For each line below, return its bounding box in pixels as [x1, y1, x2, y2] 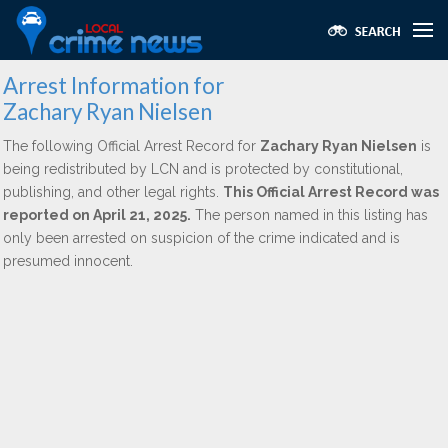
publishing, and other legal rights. [3, 184, 223, 200]
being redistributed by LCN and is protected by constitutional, [3, 161, 403, 177]
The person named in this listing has [191, 207, 428, 223]
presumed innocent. [3, 253, 133, 269]
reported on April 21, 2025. [3, 207, 191, 223]
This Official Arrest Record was [223, 184, 439, 200]
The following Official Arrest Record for [3, 138, 260, 154]
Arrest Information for [3, 72, 224, 99]
